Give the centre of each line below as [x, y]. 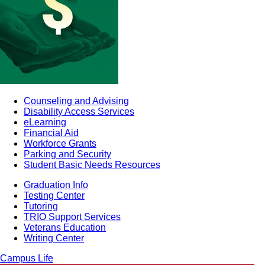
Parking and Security [67, 154]
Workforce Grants [60, 143]
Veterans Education [65, 227]
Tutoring [41, 206]
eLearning [45, 122]
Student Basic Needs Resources [92, 165]
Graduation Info [56, 185]
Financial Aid [51, 133]
